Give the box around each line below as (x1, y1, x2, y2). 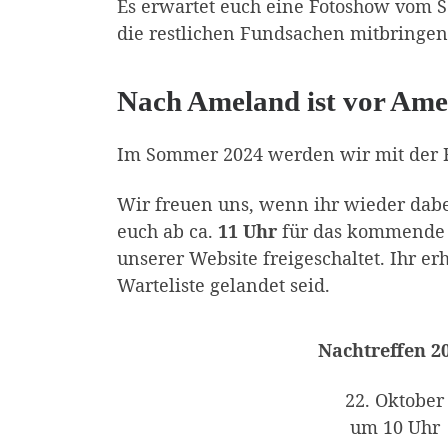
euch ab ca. (117, 218, 218, 243)
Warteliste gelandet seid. (117, 272, 330, 297)
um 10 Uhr (349, 414, 440, 439)
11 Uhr (218, 218, 282, 243)
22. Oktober (345, 387, 444, 412)
